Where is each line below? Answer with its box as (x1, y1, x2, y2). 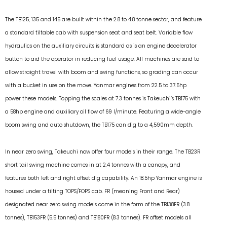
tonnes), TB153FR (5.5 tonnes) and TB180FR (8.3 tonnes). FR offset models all (5, 213, 192, 221)
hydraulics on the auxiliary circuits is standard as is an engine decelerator (5, 42, 197, 50)
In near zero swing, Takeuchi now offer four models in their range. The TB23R (5, 147, 200, 156)
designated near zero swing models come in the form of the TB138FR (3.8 (5, 200, 190, 208)
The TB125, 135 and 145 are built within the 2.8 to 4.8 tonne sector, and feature (5, 16, 202, 24)
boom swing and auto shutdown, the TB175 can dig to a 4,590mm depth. (5, 121, 193, 129)
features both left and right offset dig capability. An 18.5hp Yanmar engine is (5, 174, 202, 182)
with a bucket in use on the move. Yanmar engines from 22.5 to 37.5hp (5, 82, 186, 90)
